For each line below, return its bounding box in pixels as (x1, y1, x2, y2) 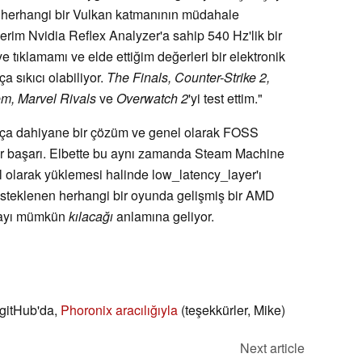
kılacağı (69, 206, 113, 225)
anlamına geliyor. (113, 206, 214, 225)
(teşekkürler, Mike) (178, 300, 285, 319)
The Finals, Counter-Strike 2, (107, 67, 270, 86)
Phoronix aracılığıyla (61, 300, 178, 319)
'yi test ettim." (188, 88, 263, 107)
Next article (240, 338, 305, 357)
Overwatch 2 (116, 88, 188, 107)
